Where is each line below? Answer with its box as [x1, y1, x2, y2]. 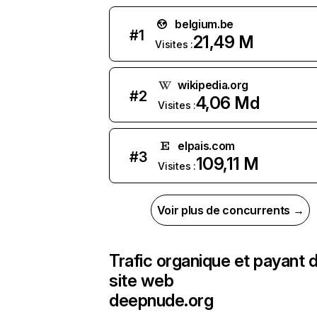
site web [109, 270, 174, 291]
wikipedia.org [178, 78, 249, 92]
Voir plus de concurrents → [156, 203, 304, 217]
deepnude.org [109, 290, 214, 311]
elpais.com [178, 139, 236, 153]
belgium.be [175, 17, 234, 31]
